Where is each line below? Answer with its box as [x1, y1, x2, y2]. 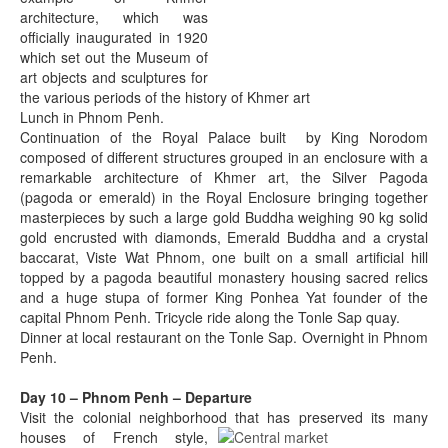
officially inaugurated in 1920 [20, 27, 208, 47]
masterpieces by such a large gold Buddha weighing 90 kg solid [20, 207, 428, 227]
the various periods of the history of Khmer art [20, 87, 310, 107]
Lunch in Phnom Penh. [20, 107, 164, 127]
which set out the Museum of [20, 47, 208, 67]
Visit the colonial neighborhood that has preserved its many [20, 407, 428, 427]
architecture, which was [20, 7, 208, 27]
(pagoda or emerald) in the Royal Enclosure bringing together [20, 187, 428, 207]
